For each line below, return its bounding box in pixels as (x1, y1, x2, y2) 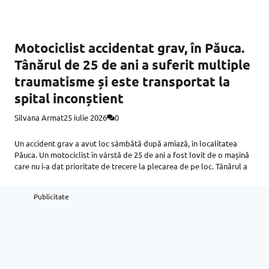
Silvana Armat (14, 112, 64, 123)
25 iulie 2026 (64, 112, 107, 123)
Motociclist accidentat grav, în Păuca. (14, 40, 244, 56)
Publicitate (34, 192, 69, 202)
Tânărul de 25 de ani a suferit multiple (14, 56, 250, 73)
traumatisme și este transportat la (14, 73, 230, 90)
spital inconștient (14, 90, 124, 107)
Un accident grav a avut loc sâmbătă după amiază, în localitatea (14, 138, 237, 149)
